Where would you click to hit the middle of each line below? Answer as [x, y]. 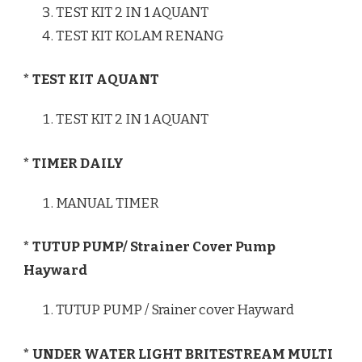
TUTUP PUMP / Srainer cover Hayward [175, 310]
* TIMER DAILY [74, 163]
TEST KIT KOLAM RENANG [140, 36]
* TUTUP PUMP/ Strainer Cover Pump [149, 247]
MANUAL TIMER [107, 203]
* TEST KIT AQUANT [91, 80]
